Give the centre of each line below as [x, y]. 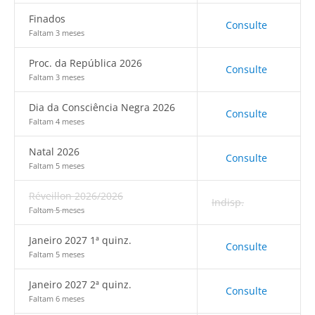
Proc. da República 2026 [85, 63]
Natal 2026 [54, 152]
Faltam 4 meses [57, 121]
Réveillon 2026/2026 [76, 196]
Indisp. [228, 202]
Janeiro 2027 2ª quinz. [80, 284]
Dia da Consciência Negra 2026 [102, 107]
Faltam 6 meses [57, 298]
